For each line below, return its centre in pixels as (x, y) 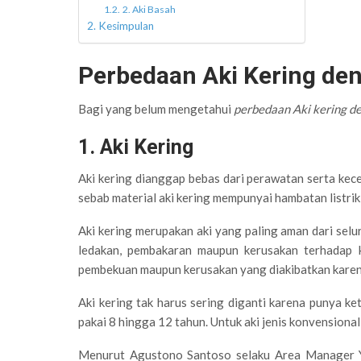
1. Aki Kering (136, 147)
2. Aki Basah (149, 9)
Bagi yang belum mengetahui (156, 108)
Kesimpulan (126, 25)
